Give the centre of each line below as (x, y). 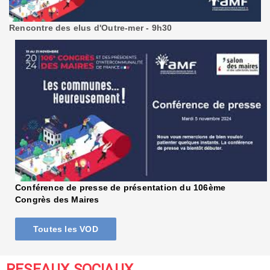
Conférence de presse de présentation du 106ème (121, 187)
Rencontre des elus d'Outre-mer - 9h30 (91, 27)
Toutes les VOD (66, 229)
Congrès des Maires (57, 199)
